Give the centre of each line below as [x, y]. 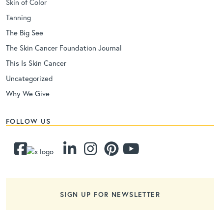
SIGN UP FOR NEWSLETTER [110, 194]
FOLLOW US [28, 121]
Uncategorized [29, 78]
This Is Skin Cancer [36, 63]
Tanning [18, 17]
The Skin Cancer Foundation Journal [64, 47]
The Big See [25, 32]
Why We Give [28, 93]
